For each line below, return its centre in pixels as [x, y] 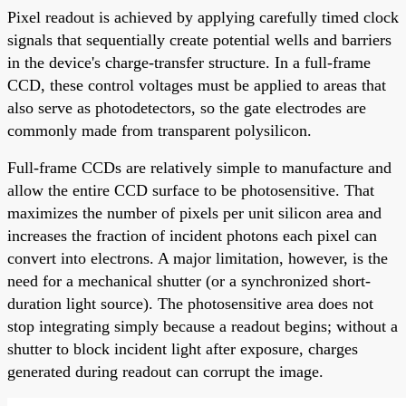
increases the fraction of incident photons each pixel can [192, 235]
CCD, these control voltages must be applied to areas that [197, 85]
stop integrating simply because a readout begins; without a [203, 326]
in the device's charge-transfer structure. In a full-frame [189, 62]
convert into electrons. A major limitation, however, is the [198, 258]
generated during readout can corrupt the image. [165, 371]
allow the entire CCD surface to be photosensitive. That [191, 190]
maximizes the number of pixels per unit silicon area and [194, 213]
